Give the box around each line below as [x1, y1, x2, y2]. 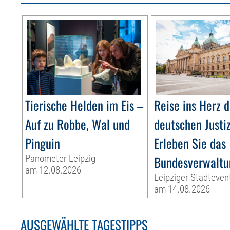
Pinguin [25, 133, 61, 153]
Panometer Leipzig [25, 152, 96, 165]
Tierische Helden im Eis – [25, 95, 144, 115]
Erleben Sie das [154, 133, 226, 153]
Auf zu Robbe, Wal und [25, 114, 130, 134]
